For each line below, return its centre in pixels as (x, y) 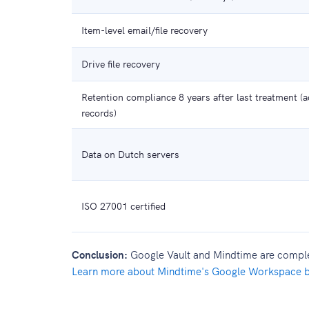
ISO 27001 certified (123, 206)
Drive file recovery (121, 63)
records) (99, 112)
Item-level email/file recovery (144, 30)
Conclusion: (100, 254)
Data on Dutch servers (130, 154)
